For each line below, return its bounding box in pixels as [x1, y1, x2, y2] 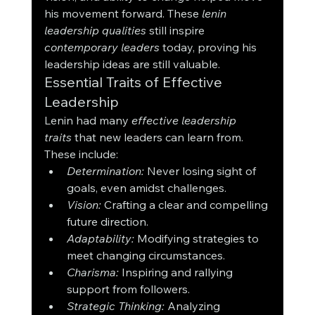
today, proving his [159, 40, 259, 55]
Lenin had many [44, 113, 131, 128]
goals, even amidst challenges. [66, 181, 226, 195]
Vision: [66, 198, 101, 212]
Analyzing [164, 299, 223, 314]
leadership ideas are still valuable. [44, 57, 220, 72]
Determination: [66, 164, 144, 179]
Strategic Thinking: [66, 299, 165, 314]
